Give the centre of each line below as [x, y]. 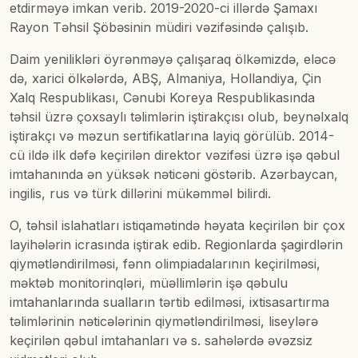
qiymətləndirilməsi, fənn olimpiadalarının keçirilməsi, [165, 264]
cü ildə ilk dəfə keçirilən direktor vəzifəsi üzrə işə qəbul [175, 155]
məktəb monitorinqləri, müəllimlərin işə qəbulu [149, 283]
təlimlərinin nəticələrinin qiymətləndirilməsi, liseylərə [164, 322]
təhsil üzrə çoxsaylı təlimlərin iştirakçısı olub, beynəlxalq [179, 117]
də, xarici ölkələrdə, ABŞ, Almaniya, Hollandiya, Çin [165, 79]
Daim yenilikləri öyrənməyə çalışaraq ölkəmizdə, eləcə [173, 60]
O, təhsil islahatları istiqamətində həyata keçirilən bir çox [177, 226]
